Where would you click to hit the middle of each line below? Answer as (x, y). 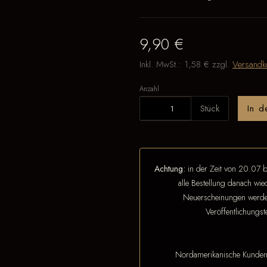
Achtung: (170, 169)
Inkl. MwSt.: (162, 64)
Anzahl (149, 89)
